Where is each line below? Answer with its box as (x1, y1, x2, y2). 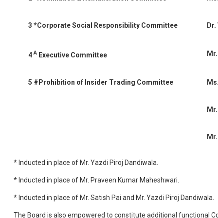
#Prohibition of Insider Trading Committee (34, 78, 173, 87)
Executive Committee (37, 51, 107, 59)
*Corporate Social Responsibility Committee (34, 21, 178, 30)
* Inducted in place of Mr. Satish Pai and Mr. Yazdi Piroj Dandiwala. (14, 194, 214, 202)
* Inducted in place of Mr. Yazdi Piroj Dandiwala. (14, 159, 158, 167)
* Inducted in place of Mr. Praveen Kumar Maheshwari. (14, 176, 179, 184)
